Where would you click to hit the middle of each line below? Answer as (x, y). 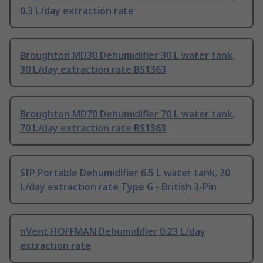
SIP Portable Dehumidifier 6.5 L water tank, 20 (125, 173)
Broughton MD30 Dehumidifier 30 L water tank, (127, 55)
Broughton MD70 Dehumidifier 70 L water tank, (127, 114)
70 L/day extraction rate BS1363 (93, 128)
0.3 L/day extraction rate (77, 11)
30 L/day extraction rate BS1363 (93, 70)
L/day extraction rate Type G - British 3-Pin (118, 187)
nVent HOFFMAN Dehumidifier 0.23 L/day (113, 232)
